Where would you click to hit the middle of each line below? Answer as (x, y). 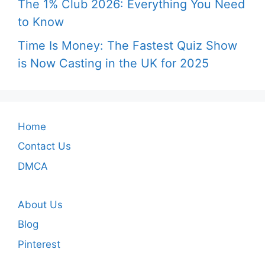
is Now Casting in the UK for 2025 (113, 63)
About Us (40, 204)
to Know (41, 22)
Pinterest (39, 244)
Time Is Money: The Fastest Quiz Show (127, 45)
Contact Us (44, 146)
